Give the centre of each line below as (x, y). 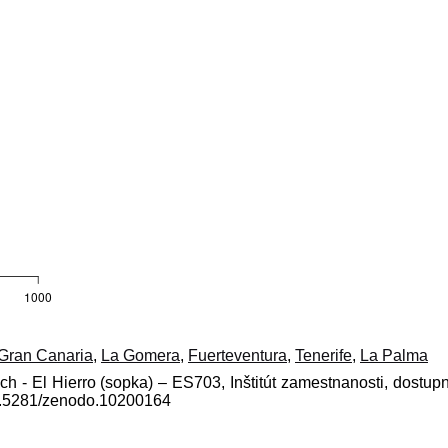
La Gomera (140, 356)
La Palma (394, 356)
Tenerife (323, 356)
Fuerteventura (237, 356)
